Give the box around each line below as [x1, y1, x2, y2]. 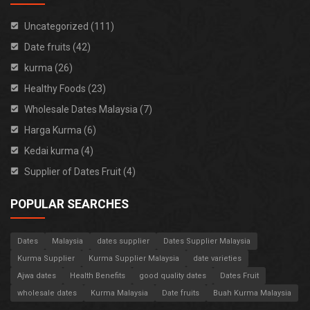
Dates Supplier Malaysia [163, 237, 250, 246]
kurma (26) [24, 62, 73, 73]
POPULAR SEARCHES [10, 197, 129, 211]
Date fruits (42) [24, 42, 91, 53]
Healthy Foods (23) [24, 83, 106, 94]
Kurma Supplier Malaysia [89, 254, 179, 263]
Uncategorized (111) [24, 21, 114, 32]
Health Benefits [70, 271, 125, 280]
